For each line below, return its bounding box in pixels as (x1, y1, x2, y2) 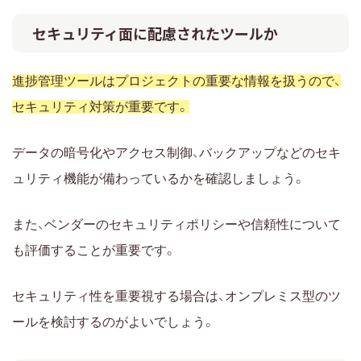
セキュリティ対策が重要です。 (12, 99, 189, 114)
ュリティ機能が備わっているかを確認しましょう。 (12, 171, 305, 185)
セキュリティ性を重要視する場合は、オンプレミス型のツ (12, 288, 341, 303)
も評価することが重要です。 (12, 243, 176, 257)
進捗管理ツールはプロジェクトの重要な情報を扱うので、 (12, 73, 341, 88)
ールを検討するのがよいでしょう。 (12, 314, 215, 329)
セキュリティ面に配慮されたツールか (32, 22, 278, 44)
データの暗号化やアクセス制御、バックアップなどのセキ (12, 145, 341, 160)
